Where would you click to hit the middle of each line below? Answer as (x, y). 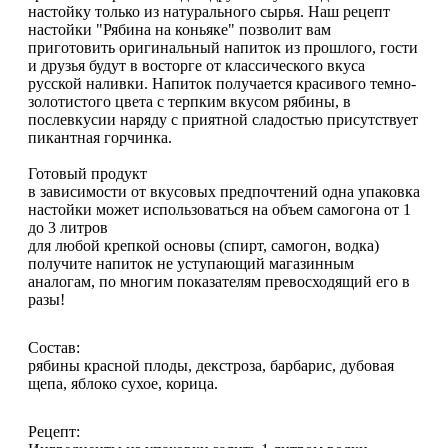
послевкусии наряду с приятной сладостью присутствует (223, 120)
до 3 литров (68, 228)
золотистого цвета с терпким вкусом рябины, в (189, 102)
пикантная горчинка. (100, 138)
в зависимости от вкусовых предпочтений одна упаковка (224, 192)
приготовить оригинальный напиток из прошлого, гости (223, 48)
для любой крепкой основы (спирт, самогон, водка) (203, 246)
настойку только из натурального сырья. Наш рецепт (209, 12)
